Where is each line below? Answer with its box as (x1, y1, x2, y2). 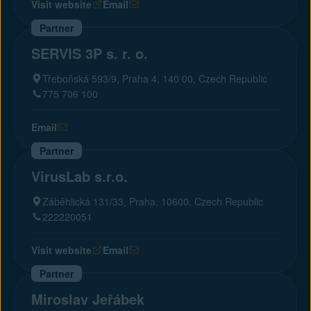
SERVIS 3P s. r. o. (31, 43, 148, 63)
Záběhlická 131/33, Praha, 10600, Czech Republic (42, 194, 263, 208)
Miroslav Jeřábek (31, 289, 144, 309)
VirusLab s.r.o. (31, 166, 128, 186)
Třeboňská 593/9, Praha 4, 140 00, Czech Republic (42, 72, 267, 85)
